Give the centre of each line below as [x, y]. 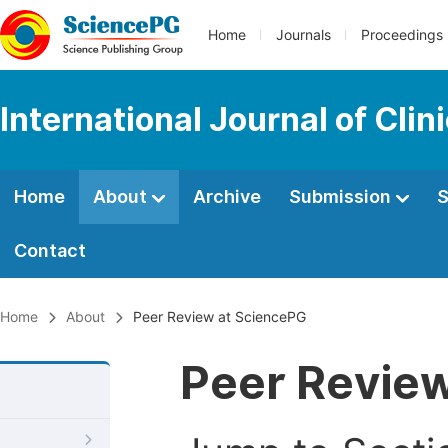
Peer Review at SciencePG [219, 317]
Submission [342, 196]
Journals [303, 35]
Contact [50, 250]
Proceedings [402, 35]
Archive [227, 196]
